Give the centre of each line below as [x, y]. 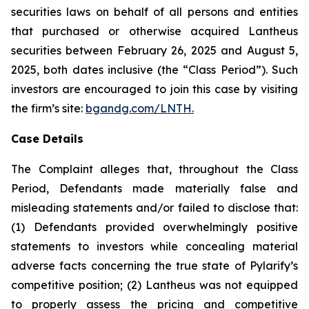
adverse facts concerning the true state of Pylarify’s [154, 266]
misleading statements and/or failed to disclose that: [154, 208]
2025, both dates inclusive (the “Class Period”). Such [154, 70]
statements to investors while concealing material [154, 246]
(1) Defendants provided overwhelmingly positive [154, 227]
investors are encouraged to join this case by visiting [154, 89]
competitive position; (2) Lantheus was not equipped [154, 285]
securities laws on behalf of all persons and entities [154, 12]
